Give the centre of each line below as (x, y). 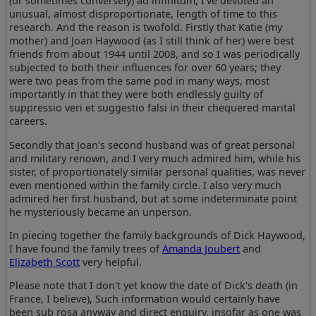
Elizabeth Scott (45, 262)
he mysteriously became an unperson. (101, 212)
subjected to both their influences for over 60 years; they (145, 68)
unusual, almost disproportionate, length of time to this (144, 14)
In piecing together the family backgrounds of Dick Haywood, (158, 235)
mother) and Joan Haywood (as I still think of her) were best (152, 41)
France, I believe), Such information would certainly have (145, 299)
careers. (29, 121)
